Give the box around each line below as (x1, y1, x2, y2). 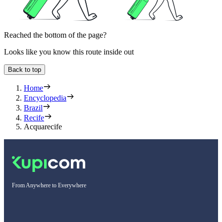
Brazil (24, 104, 43, 112)
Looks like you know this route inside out (4, 48, 134, 56)
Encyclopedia (24, 94, 66, 103)
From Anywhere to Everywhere (12, 182, 86, 189)
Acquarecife (24, 122, 62, 131)
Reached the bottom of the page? (4, 31, 107, 40)
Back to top (8, 66, 41, 74)
